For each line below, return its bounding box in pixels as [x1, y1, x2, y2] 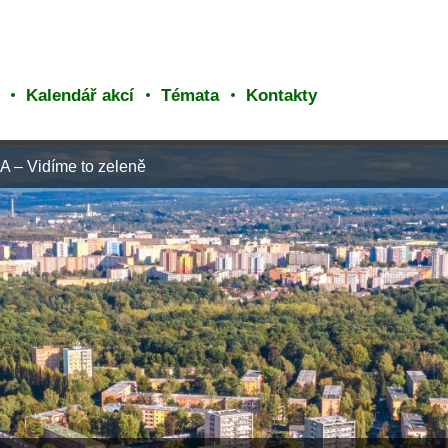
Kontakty [246, 85, 318, 105]
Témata [161, 85, 220, 105]
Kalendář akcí [26, 85, 135, 105]
